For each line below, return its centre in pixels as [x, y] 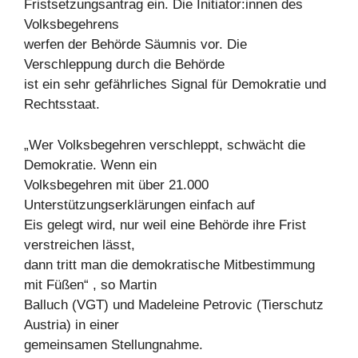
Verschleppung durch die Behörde [124, 64]
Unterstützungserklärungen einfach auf [139, 205]
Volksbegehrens [72, 24]
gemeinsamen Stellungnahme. [113, 344]
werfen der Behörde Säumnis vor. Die [135, 44]
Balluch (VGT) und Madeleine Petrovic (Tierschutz [174, 304]
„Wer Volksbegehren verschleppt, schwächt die [165, 145]
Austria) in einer [72, 324]
